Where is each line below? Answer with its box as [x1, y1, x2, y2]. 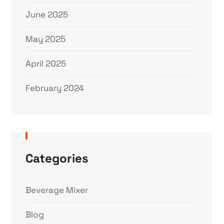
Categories [25, 150, 89, 166]
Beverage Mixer [25, 184, 88, 195]
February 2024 [25, 82, 84, 93]
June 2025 [25, 9, 68, 20]
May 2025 [25, 33, 66, 44]
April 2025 [25, 58, 66, 69]
